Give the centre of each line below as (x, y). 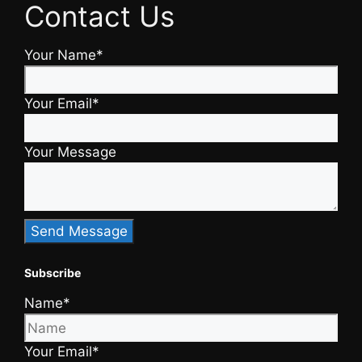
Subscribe (53, 273)
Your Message (70, 152)
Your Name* (64, 55)
